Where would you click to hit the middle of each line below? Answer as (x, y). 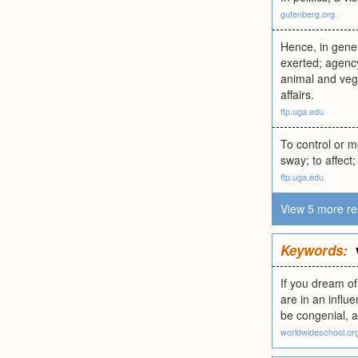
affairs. (297, 94)
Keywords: (314, 250)
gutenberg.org (308, 14)
